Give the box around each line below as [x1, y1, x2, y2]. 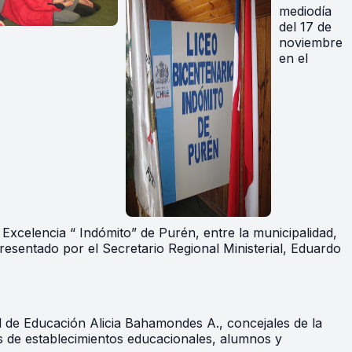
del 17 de [279, 19, 332, 35]
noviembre [279, 35, 343, 51]
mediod [279, 3, 321, 20]
